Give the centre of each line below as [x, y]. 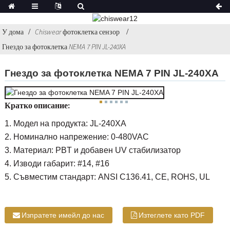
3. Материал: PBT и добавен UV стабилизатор [92, 150]
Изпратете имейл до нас [63, 215]
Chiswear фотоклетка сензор [78, 32]
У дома [13, 32]
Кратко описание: [37, 106]
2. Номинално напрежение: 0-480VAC [76, 137]
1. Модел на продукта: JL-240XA [65, 124]
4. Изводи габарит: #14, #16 [57, 164]
